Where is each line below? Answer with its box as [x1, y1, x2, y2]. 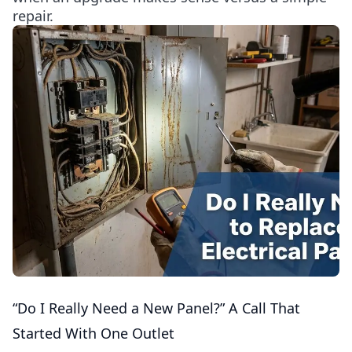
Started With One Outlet [13, 324, 174, 343]
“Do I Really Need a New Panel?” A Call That [13, 299, 300, 317]
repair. [13, 6, 53, 25]
